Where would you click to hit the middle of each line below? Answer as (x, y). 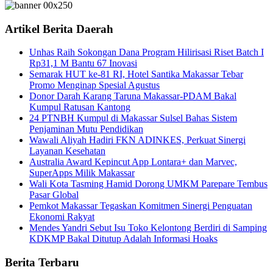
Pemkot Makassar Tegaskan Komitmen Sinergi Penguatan (141, 206)
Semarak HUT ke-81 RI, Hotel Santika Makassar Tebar (136, 74)
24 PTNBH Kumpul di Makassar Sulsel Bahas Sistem (133, 118)
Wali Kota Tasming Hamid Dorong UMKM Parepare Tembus (148, 184)
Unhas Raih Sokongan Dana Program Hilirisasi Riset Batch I (147, 52)
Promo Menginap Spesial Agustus (94, 85)
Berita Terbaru (42, 263)
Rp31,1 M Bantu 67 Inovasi (83, 63)
